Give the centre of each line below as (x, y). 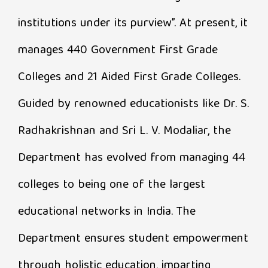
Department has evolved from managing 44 (132, 158)
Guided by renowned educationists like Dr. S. (133, 104)
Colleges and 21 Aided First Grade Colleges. (129, 77)
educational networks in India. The (107, 212)
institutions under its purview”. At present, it (133, 23)
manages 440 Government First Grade (118, 50)
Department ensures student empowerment (133, 239)
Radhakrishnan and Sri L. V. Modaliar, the (124, 131)
